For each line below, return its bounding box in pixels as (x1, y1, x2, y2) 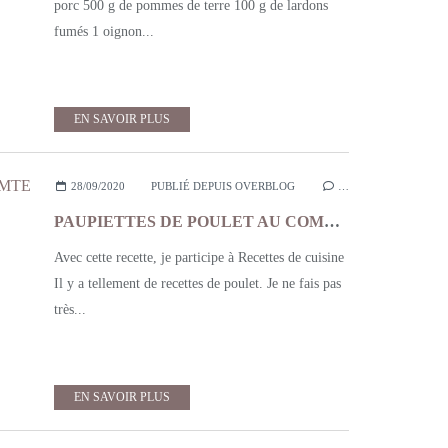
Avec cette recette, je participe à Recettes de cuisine (54, 250, 344, 265)
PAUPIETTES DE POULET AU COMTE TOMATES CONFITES (324, 213, 340, 230)
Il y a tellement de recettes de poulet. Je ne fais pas (54, 276, 341, 291)
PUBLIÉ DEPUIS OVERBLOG (150, 180, 295, 192)
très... (54, 302, 86, 317)
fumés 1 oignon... (54, 24, 154, 39)
